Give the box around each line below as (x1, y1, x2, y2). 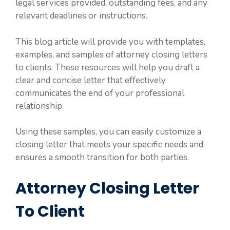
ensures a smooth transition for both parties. (15, 151, 189, 163)
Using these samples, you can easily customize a (15, 126, 201, 138)
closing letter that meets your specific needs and (15, 139, 203, 150)
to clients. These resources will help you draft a (15, 61, 200, 73)
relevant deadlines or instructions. (15, 10, 147, 22)
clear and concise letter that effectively (15, 74, 166, 86)
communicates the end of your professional (15, 87, 184, 99)
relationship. (15, 100, 64, 112)
